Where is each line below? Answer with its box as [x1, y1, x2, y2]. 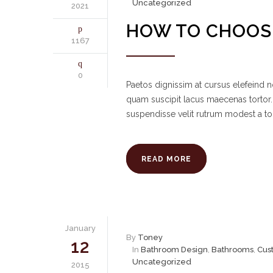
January [65, 224, 96, 233]
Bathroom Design [141, 245, 208, 254]
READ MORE [141, 155, 191, 163]
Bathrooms [211, 245, 253, 254]
